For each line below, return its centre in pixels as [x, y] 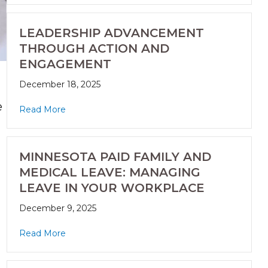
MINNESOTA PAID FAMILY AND [115, 157]
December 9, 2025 [57, 208]
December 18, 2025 [60, 85]
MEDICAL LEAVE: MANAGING [109, 173]
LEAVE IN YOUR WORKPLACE [112, 188]
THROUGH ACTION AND [94, 49]
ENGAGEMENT [65, 64]
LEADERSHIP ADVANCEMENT [111, 33]
